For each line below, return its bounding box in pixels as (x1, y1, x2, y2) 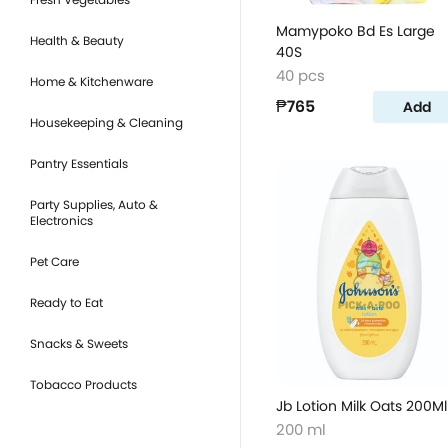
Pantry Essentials (30, 155, 128, 172)
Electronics (30, 212, 93, 229)
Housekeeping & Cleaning (30, 114, 183, 131)
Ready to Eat (30, 294, 103, 311)
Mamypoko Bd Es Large (276, 21, 435, 41)
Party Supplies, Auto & (30, 196, 158, 213)
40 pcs (276, 65, 325, 86)
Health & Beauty (30, 32, 124, 49)
